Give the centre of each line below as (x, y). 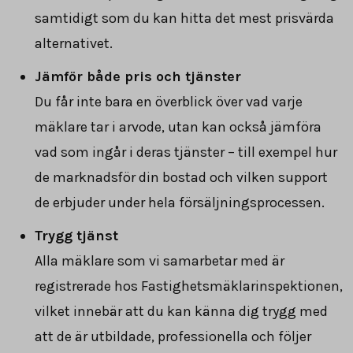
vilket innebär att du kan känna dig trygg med (181, 311)
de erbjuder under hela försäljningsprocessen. (180, 202)
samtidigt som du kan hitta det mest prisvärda (184, 18)
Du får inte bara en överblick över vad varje (169, 101)
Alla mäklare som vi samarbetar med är (160, 260)
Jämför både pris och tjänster (138, 76)
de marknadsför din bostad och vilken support (181, 177)
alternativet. (74, 43)
